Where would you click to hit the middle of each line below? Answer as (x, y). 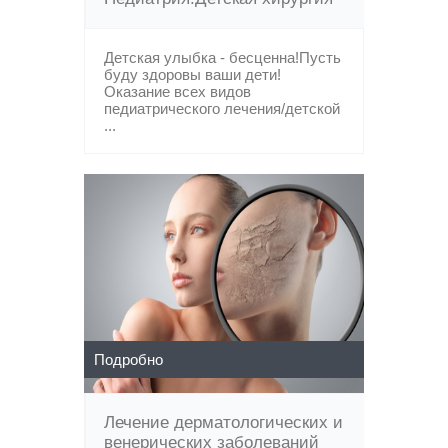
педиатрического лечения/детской (222, 108)
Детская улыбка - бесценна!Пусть (222, 57)
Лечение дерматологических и (223, 422)
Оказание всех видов (177, 91)
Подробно (128, 359)
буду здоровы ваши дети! (192, 74)
